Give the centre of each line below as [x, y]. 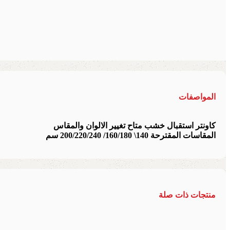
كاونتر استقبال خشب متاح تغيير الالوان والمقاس [135, 126]
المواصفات [197, 97]
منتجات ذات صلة [187, 195]
